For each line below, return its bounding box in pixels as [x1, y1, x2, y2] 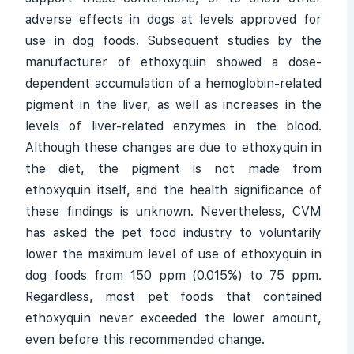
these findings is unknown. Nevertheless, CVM [25, 204, 322, 219]
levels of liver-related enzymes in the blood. [25, 119, 322, 134]
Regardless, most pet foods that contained [25, 289, 322, 304]
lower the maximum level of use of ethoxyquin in [25, 247, 322, 262]
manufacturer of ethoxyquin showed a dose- [25, 55, 322, 70]
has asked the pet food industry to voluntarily [25, 225, 322, 240]
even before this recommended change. [25, 332, 265, 347]
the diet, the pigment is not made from [25, 161, 322, 176]
